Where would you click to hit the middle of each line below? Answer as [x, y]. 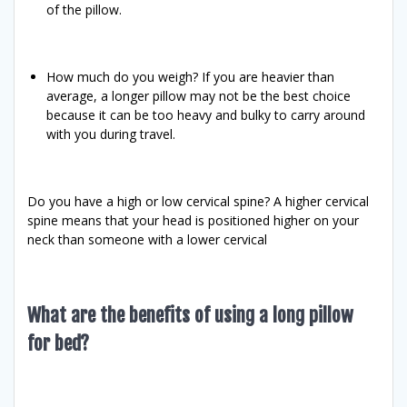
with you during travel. [111, 134]
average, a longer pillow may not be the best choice [199, 95]
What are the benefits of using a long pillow [190, 315]
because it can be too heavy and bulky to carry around [206, 114]
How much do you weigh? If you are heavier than [190, 76]
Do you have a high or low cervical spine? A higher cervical [198, 201]
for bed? [58, 343]
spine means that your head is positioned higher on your [193, 220]
